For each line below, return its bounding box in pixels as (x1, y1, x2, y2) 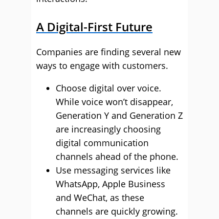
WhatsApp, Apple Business (56, 178, 165, 190)
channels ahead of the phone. (56, 151, 178, 162)
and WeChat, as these (56, 192, 144, 203)
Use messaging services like (56, 164, 171, 176)
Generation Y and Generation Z (56, 109, 183, 121)
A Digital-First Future (36, 19, 153, 35)
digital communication (56, 137, 149, 149)
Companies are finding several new (36, 46, 181, 58)
